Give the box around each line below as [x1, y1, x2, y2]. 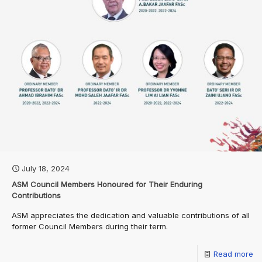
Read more [213, 249, 253, 258]
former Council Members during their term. [12, 222, 168, 231]
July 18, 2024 [22, 164, 70, 173]
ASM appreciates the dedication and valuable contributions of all [12, 211, 250, 220]
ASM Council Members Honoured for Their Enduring [12, 180, 202, 189]
